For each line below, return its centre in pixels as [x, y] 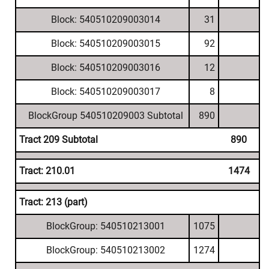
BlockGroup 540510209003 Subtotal [105, 116]
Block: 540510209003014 [105, 20]
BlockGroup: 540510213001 [105, 226]
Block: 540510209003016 [105, 68]
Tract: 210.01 [47, 171]
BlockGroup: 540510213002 [105, 250]
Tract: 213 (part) [53, 202]
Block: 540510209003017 [105, 92]
